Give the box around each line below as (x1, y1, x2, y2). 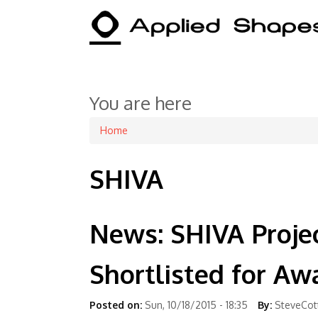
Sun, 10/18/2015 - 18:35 (145, 298, 248, 311)
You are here (89, 90, 192, 114)
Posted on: (89, 298, 142, 311)
